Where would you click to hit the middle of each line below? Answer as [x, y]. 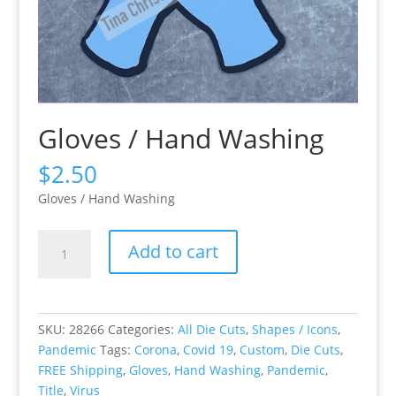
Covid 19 [208, 349]
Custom [262, 349]
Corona [155, 349]
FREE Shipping [80, 369]
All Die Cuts [211, 329]
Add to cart [173, 251]
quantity [61, 320]
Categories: [142, 329]
